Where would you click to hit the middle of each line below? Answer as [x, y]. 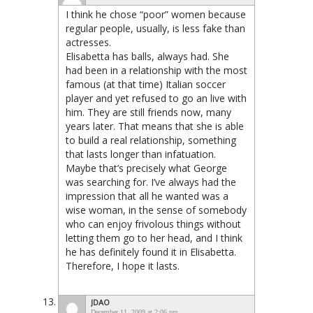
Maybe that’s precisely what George [146, 168]
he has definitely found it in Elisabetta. [151, 252]
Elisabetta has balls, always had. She [147, 56]
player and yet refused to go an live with [156, 98]
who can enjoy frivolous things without [153, 224]
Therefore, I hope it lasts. [123, 265]
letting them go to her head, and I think [154, 238]
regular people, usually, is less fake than [155, 28]
